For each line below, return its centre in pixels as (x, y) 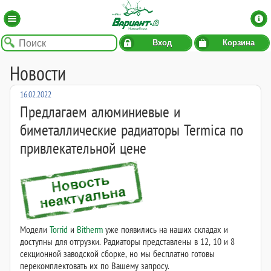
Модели (35, 230)
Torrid (59, 230)
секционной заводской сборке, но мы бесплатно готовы (117, 254)
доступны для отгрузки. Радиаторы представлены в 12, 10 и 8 (127, 242)
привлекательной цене (83, 148)
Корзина (238, 43)
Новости (38, 73)
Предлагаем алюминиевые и (100, 112)
